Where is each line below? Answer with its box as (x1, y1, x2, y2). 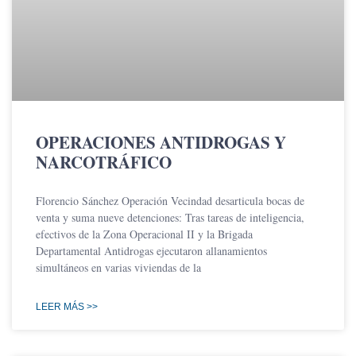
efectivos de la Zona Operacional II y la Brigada (36, 226, 253, 242)
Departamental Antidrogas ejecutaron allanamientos (36, 243, 267, 259)
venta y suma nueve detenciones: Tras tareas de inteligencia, (36, 210, 304, 226)
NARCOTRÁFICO (36, 150, 172, 175)
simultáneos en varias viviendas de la (36, 260, 201, 276)
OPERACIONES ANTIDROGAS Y (36, 130, 286, 155)
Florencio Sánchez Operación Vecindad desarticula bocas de (36, 193, 304, 209)
